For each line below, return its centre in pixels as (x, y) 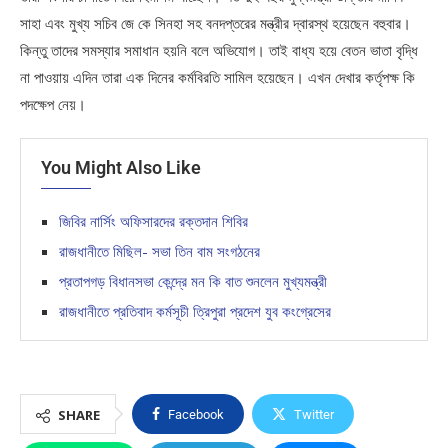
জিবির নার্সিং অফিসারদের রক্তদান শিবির (153, 221)
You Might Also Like (121, 167)
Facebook (196, 414)
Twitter (314, 414)
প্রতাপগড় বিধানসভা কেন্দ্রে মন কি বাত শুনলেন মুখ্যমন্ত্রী (193, 281)
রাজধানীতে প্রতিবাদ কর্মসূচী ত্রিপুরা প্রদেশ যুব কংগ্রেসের (195, 311)
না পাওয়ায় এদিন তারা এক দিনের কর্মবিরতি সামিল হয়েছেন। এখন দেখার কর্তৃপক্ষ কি (217, 77)
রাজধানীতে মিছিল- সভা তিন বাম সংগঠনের (159, 251)
